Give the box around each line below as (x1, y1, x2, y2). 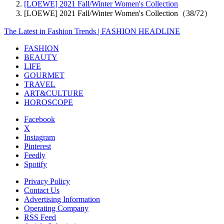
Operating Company (24, 203, 88, 212)
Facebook (24, 114, 55, 123)
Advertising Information (24, 194, 100, 203)
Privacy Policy (24, 176, 70, 185)
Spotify (24, 159, 47, 168)
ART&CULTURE (24, 88, 83, 97)
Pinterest (24, 141, 51, 150)
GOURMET (24, 70, 64, 79)
